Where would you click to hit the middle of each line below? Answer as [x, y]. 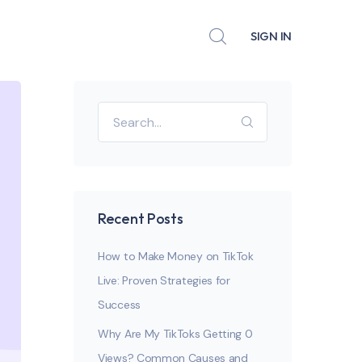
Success [119, 305]
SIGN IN [271, 36]
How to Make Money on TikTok [176, 256]
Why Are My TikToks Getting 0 [175, 334]
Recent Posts [141, 219]
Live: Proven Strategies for [164, 280]
